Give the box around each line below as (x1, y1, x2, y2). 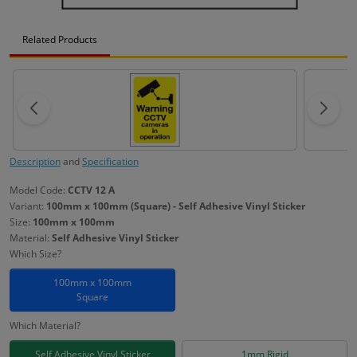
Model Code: (10, 182, 68, 197)
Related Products (22, 32, 97, 46)
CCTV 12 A (68, 182, 115, 197)
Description (10, 154, 61, 168)
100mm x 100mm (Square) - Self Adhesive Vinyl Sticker (46, 198, 305, 213)
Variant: (10, 198, 46, 213)
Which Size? (10, 246, 61, 261)
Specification (82, 154, 139, 168)
